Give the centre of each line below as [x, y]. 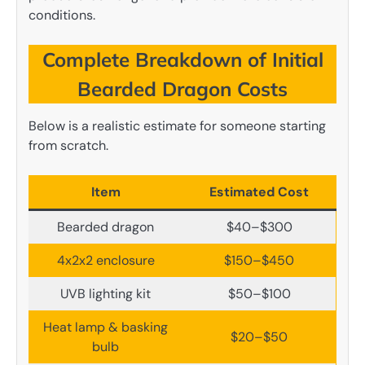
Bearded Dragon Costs [182, 89]
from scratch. [68, 146]
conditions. [62, 15]
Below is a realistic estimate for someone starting [177, 126]
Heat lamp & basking [106, 328]
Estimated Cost [259, 192]
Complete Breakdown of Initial [182, 60]
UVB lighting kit [106, 294]
